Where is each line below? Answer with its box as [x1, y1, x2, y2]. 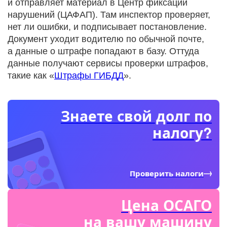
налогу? [153, 122, 212, 143]
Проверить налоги [130, 168, 204, 179]
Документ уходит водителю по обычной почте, [8, 34, 204, 45]
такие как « [8, 70, 54, 81]
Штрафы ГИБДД [54, 70, 124, 81]
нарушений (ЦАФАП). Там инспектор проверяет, [8, 10, 210, 20]
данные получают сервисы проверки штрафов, [8, 58, 208, 69]
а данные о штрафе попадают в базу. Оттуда [8, 46, 199, 57]
